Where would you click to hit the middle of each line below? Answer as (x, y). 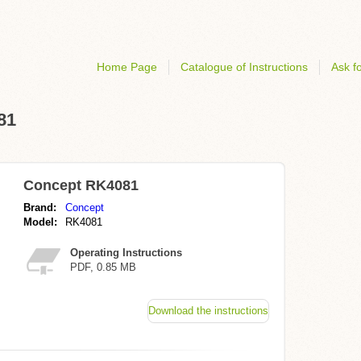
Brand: (40, 207)
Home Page (127, 67)
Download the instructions (208, 311)
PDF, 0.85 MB (103, 267)
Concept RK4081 (81, 185)
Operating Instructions (126, 253)
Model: (40, 222)
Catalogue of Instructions (244, 67)
